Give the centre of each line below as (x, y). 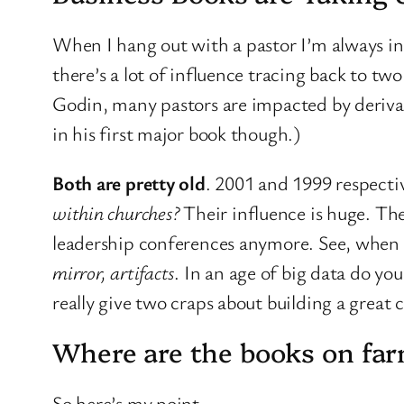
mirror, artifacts (114, 271)
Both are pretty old (129, 182)
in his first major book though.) (176, 133)
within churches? (116, 212)
